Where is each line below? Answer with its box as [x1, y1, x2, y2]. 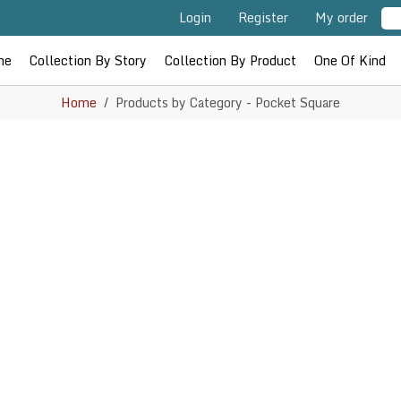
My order [315, 7, 369, 28]
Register [238, 7, 289, 28]
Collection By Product [165, 49, 296, 71]
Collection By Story [30, 49, 147, 71]
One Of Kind [314, 49, 386, 71]
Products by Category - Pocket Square [115, 92, 340, 114]
